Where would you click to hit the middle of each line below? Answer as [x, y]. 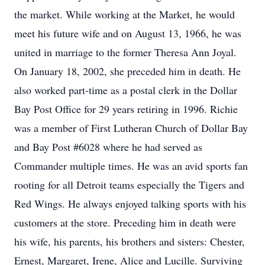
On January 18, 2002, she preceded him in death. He [127, 71]
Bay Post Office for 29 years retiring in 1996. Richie [126, 109]
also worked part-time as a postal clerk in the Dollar [126, 90]
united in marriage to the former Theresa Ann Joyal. [125, 52]
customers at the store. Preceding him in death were [125, 222]
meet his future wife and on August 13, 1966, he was [128, 33]
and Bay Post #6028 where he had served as [108, 147]
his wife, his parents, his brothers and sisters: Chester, [130, 241]
